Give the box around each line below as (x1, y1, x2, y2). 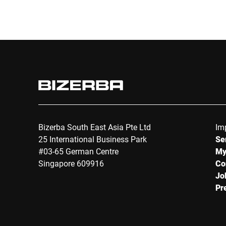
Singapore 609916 (38, 158, 104, 168)
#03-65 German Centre (38, 146, 119, 156)
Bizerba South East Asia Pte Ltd (38, 122, 151, 132)
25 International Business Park (38, 134, 147, 144)
